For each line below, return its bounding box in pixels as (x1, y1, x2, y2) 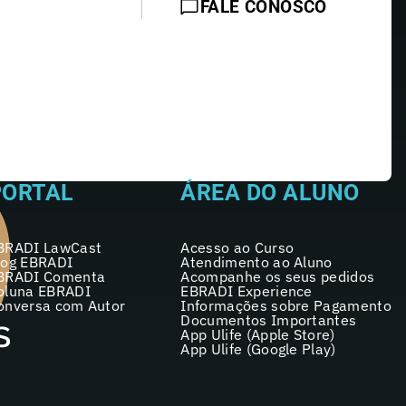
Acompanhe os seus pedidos (180, 267, 375, 285)
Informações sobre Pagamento (180, 296, 391, 314)
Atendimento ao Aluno (180, 253, 333, 271)
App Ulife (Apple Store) (180, 325, 335, 343)
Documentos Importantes (180, 311, 357, 329)
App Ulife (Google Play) (180, 340, 336, 358)
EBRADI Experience (180, 282, 313, 300)
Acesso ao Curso (180, 238, 295, 256)
